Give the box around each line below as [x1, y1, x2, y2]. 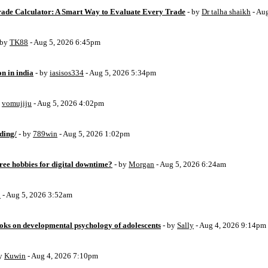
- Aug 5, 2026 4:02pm [32, 99, 104, 108]
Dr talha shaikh [202, 7, 251, 16]
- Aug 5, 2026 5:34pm [84, 68, 156, 77]
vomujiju [2, 99, 32, 108]
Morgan [129, 160, 154, 169]
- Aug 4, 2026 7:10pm [26, 251, 98, 260]
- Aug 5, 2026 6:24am [154, 160, 226, 169]
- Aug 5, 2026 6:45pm [28, 38, 100, 47]
